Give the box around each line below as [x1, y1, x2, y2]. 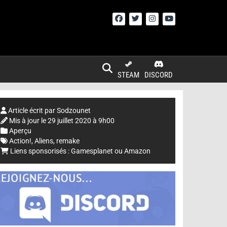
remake [56, 137, 80, 145]
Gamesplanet [71, 147, 113, 155]
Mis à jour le [9, 117, 48, 125]
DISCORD [144, 70, 173, 80]
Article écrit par [7, 106, 57, 115]
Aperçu [9, 127, 31, 135]
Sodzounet [57, 106, 91, 115]
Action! [9, 137, 31, 145]
